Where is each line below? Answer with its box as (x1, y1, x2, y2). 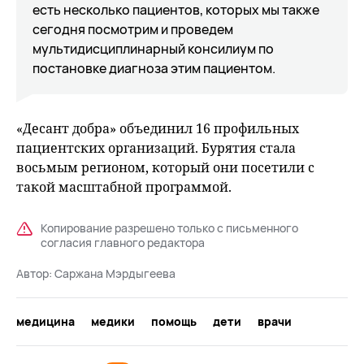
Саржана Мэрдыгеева (54, 266, 175, 281)
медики (91, 314, 135, 329)
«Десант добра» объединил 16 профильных (16, 119, 299, 137)
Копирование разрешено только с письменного (41, 220, 298, 236)
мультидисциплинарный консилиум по (32, 40, 274, 58)
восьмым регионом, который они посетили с (16, 158, 314, 176)
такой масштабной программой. (16, 178, 235, 196)
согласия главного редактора (41, 235, 205, 250)
